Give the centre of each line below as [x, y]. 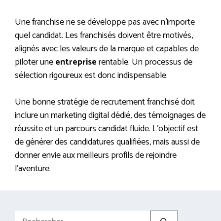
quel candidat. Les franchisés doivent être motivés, [104, 36]
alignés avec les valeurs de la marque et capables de [107, 49]
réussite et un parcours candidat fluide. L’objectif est [107, 129]
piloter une [35, 62]
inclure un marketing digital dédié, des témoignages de [110, 116]
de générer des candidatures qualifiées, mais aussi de [107, 142]
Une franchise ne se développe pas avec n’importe [105, 22]
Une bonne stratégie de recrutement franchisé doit [105, 102]
